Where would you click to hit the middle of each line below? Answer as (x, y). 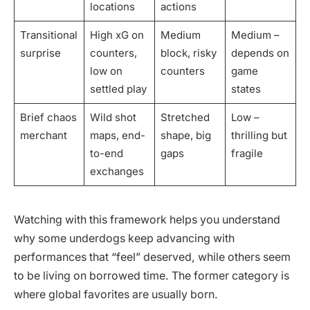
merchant (43, 136)
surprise (40, 53)
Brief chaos (48, 118)
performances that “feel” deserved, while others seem (152, 257)
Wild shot (113, 118)
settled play (118, 89)
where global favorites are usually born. (116, 295)
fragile (247, 154)
